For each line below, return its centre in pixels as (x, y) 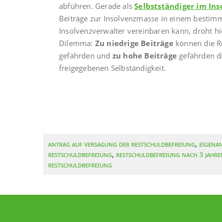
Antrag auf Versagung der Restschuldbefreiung (122, 144)
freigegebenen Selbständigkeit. (112, 68)
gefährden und (86, 56)
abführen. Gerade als (97, 6)
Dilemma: (77, 43)
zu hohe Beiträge (145, 56)
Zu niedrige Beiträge (134, 43)
